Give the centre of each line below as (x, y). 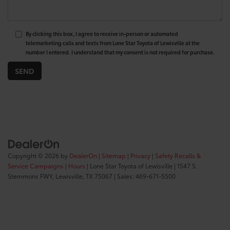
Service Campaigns (36, 166)
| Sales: (124, 176)
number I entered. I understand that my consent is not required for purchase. (120, 52)
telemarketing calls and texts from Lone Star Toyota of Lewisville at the (113, 43)
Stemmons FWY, (31, 176)
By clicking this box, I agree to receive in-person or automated (102, 33)
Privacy (140, 156)
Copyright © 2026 (34, 156)
